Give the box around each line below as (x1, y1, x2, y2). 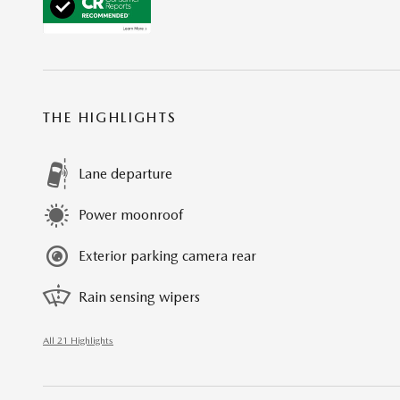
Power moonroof (79, 206, 183, 224)
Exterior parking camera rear (79, 247, 256, 265)
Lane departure (79, 165, 172, 183)
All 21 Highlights (43, 335, 113, 347)
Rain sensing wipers (79, 288, 200, 306)
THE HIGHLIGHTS (43, 109, 178, 127)
